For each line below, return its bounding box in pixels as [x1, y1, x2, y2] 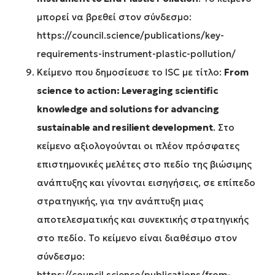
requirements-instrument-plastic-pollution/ [37, 48, 236, 60]
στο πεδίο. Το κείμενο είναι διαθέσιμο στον [37, 232, 237, 244]
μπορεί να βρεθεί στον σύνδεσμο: [37, 11, 192, 23]
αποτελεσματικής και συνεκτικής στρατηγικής [37, 214, 249, 226]
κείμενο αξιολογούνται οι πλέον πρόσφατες [37, 140, 239, 152]
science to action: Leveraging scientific [37, 85, 219, 97]
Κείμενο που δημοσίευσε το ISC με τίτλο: [37, 66, 224, 79]
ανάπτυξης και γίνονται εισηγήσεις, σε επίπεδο [37, 177, 255, 189]
